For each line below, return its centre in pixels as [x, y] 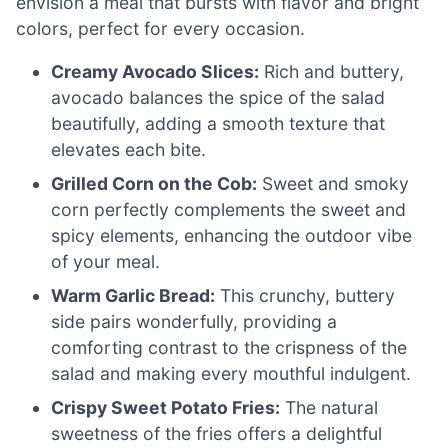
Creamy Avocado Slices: [155, 72]
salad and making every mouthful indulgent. [231, 374]
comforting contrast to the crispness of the [229, 348]
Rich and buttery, [332, 72]
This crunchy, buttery [305, 296]
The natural [329, 408]
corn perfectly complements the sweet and [229, 210]
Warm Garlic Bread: [133, 296]
